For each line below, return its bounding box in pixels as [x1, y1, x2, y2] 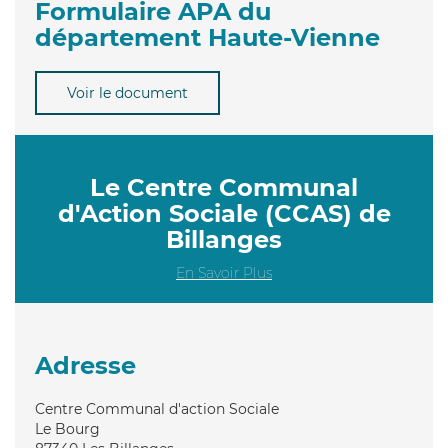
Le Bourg [35, 419, 100, 438]
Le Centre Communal [90, 172, 358, 202]
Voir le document [67, 83, 188, 102]
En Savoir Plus [176, 263, 272, 282]
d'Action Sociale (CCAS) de [57, 198, 391, 228]
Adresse [35, 350, 136, 380]
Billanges [166, 224, 282, 254]
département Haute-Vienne [35, 22, 380, 52]
